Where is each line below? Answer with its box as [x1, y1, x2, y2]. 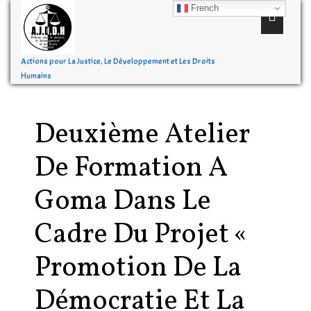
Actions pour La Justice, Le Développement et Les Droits [21, 56, 215, 67]
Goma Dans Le [35, 183, 211, 221]
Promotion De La [35, 249, 242, 288]
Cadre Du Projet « [35, 216, 248, 255]
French [188, 2, 219, 13]
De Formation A [35, 149, 228, 188]
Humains [21, 70, 51, 81]
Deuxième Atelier [35, 116, 250, 155]
